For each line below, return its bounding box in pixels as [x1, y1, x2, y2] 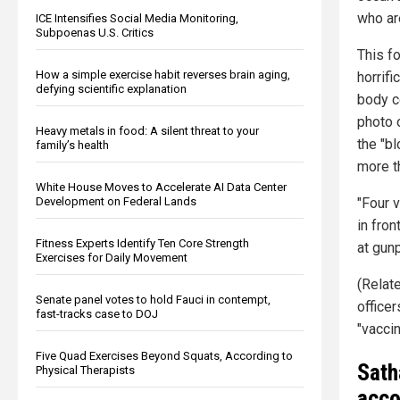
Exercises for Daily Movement [36, 250, 187, 264]
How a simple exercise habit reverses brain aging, [36, 67, 290, 81]
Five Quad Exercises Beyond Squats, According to [36, 348, 293, 362]
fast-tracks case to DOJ [36, 306, 158, 321]
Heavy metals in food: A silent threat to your [36, 123, 259, 137]
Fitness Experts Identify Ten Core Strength [36, 236, 249, 250]
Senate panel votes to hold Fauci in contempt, [36, 292, 271, 306]
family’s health [36, 137, 109, 152]
